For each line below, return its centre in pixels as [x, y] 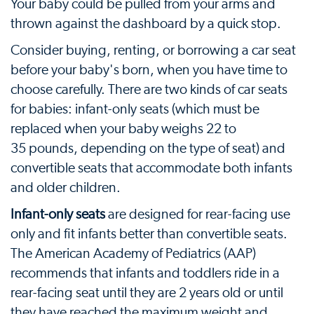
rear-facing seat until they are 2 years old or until [147, 293]
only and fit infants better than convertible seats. [149, 234]
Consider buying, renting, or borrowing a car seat [153, 50]
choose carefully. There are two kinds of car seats [149, 90]
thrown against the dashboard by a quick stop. [146, 24]
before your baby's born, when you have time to [149, 70]
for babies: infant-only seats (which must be [135, 109]
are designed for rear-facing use [198, 214]
